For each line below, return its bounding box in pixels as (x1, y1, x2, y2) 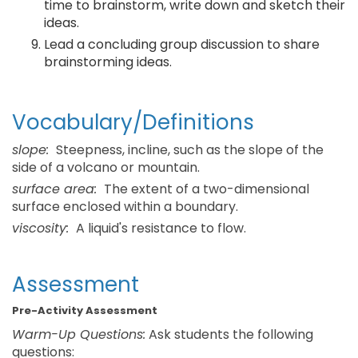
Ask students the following (145, 325, 313, 344)
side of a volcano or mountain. (12, 158, 200, 177)
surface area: (12, 180, 97, 198)
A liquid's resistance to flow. (73, 219, 246, 237)
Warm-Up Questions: (12, 325, 145, 344)
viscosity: (12, 219, 69, 237)
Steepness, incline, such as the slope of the (53, 141, 324, 159)
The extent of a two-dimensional (101, 180, 309, 198)
